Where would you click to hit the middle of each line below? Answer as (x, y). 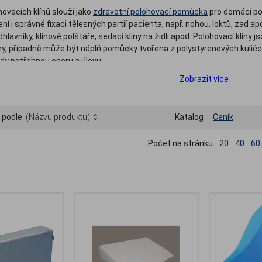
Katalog (189, 117)
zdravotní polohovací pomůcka (150, 12)
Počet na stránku (180, 144)
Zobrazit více (204, 79)
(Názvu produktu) (58, 117)
